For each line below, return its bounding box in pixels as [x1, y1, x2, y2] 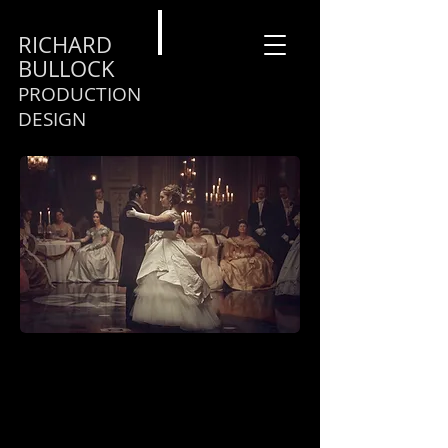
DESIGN [18, 106, 86, 132]
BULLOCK [18, 54, 115, 83]
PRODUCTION [18, 81, 141, 107]
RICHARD [18, 30, 112, 59]
